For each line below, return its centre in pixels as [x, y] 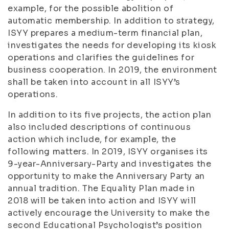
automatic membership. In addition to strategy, [111, 21]
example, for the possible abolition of [91, 8]
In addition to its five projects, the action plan [110, 115]
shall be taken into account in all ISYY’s [94, 82]
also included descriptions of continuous [99, 127]
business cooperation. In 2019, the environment [112, 70]
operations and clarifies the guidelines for [101, 58]
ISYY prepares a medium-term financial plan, [105, 33]
